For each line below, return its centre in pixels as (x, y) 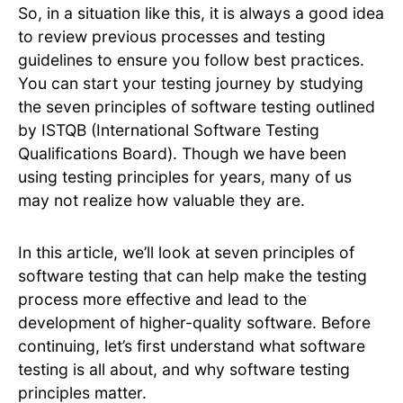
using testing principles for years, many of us (185, 177)
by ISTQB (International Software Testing (169, 130)
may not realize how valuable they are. (161, 201)
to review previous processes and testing (172, 37)
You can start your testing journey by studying (191, 84)
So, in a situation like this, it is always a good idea (201, 13)
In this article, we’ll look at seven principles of (186, 253)
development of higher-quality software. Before (194, 323)
